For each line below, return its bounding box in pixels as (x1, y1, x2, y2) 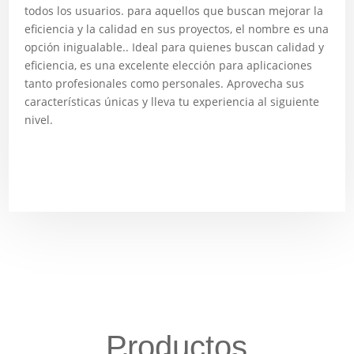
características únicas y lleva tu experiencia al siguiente (24, 94, 320, 109)
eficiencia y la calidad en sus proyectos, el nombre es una (24, 21, 330, 36)
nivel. (24, 112, 54, 127)
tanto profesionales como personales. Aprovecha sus (24, 76, 305, 91)
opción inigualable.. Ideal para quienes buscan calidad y (24, 40, 325, 55)
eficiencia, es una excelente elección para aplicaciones (24, 58, 313, 73)
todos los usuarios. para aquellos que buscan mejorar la (24, 3, 324, 18)
